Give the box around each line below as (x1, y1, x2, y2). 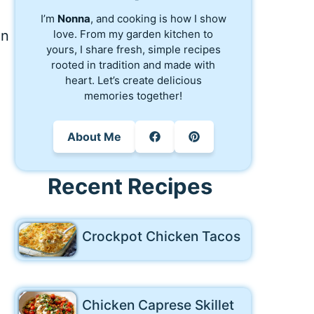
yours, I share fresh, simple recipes (46, 42, 221, 56)
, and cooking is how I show (90, 11, 226, 25)
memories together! (84, 88, 183, 102)
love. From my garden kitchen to (53, 27, 214, 41)
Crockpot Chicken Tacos (81, 227, 240, 245)
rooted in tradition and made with (51, 57, 216, 71)
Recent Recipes (47, 172, 212, 199)
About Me (67, 129, 121, 144)
